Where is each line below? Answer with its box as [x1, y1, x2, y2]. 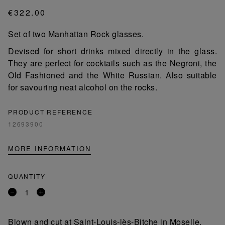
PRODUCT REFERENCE [8, 107, 93, 117]
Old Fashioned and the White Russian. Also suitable [8, 69, 217, 81]
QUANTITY [8, 172, 46, 181]
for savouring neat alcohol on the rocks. [8, 81, 157, 93]
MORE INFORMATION [8, 144, 91, 154]
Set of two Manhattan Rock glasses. [8, 28, 144, 40]
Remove [12, 191, 36, 201]
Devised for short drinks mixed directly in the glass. [8, 45, 217, 57]
